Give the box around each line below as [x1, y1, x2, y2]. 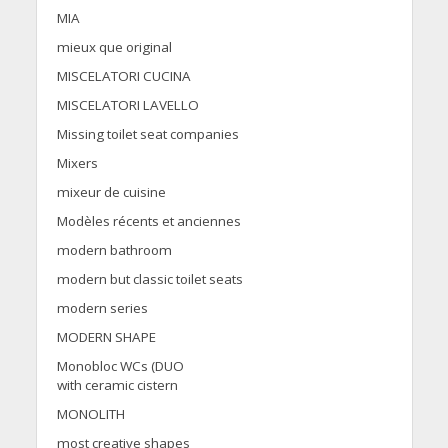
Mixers [56, 154, 98, 173]
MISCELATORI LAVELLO [56, 96, 199, 115]
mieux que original [56, 38, 172, 57]
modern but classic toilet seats [56, 270, 243, 289]
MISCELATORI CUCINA [56, 67, 191, 86]
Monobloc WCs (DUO [56, 357, 184, 376]
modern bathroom [56, 241, 172, 260]
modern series [56, 299, 148, 318]
